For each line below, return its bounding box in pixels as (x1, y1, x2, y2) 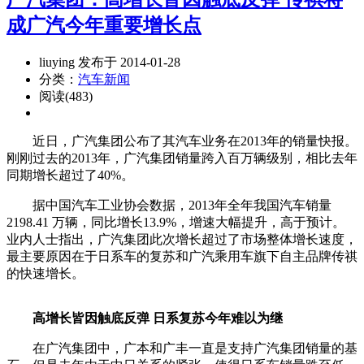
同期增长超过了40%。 (6, 167, 134, 182)
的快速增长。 (6, 266, 84, 280)
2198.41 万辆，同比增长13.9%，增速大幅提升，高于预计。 (6, 214, 345, 229)
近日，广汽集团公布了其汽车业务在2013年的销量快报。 (6, 133, 357, 148)
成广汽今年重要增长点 (6, 14, 201, 36)
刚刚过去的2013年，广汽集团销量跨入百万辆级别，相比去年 (6, 150, 357, 165)
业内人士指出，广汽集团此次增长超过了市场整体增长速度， (6, 232, 357, 246)
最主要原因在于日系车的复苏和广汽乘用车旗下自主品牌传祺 (6, 249, 357, 263)
